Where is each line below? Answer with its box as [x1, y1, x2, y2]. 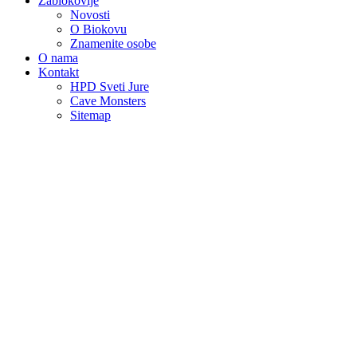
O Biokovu [70, 22, 127, 36]
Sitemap [70, 108, 111, 122]
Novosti [70, 7, 110, 22]
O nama [38, 50, 78, 65]
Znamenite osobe [70, 36, 156, 50]
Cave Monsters [70, 93, 146, 108]
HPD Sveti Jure [70, 79, 149, 93]
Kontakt [38, 65, 79, 79]
